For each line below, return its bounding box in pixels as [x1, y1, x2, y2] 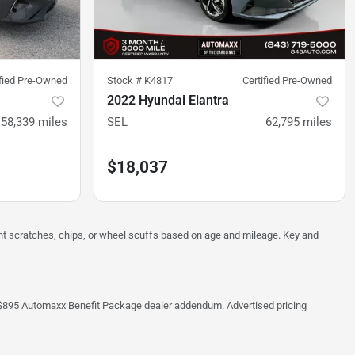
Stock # [107, 74, 144, 87]
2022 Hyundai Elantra [107, 93, 229, 109]
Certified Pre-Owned [242, 74, 332, 87]
